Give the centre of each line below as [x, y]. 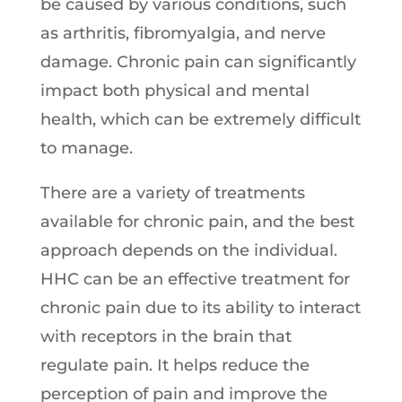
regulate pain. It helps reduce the [175, 365]
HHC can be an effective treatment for [195, 279]
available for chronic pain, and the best [197, 221]
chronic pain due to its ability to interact [200, 307]
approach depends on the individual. [188, 250]
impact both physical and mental [175, 90]
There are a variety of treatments [172, 192]
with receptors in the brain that [166, 336]
